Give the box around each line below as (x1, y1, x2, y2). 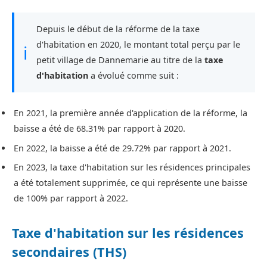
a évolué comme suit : (88, 70, 179, 82)
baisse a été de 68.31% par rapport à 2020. (14, 123, 185, 135)
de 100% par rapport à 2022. (14, 193, 128, 204)
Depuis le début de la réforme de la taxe (36, 23, 200, 35)
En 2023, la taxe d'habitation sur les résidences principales (14, 162, 250, 173)
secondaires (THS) (12, 243, 126, 261)
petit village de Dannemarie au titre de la (36, 54, 204, 66)
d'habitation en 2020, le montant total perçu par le (36, 39, 240, 51)
